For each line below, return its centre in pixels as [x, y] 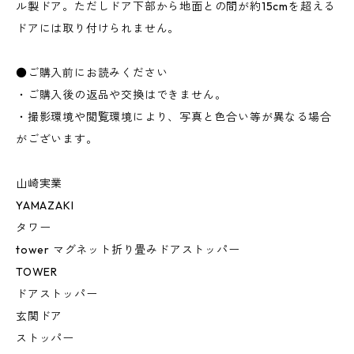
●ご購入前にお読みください [92, 73]
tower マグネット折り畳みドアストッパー [128, 250]
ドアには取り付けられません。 [98, 29]
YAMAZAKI [45, 206]
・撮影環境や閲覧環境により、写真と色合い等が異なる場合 [174, 117]
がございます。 [57, 139]
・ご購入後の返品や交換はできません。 [121, 95]
